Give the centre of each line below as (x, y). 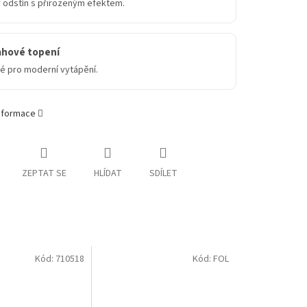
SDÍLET (163, 174)
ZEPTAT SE (44, 174)
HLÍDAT (108, 174)
